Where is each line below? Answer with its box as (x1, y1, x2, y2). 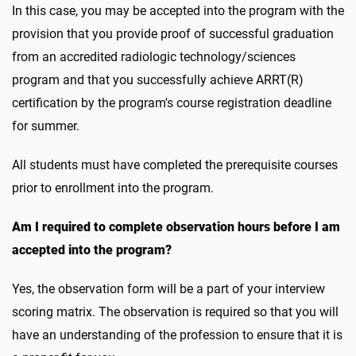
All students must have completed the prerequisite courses (12, 157, 338, 172)
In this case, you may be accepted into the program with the (12, 3, 344, 18)
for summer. (12, 118, 83, 133)
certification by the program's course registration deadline (12, 95, 331, 110)
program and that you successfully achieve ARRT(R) (12, 72, 304, 87)
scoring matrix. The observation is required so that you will (12, 304, 339, 319)
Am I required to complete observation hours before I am (12, 219, 340, 234)
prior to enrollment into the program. (12, 180, 220, 195)
